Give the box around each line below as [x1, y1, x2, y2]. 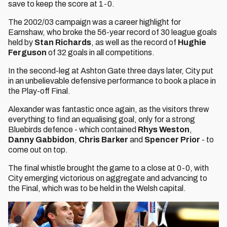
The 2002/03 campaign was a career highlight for [8, 18, 181, 26]
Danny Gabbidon [8, 135, 74, 144]
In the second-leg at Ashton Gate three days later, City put [8, 66, 213, 75]
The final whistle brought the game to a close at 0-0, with [8, 164, 209, 172]
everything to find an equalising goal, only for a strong [8, 115, 195, 124]
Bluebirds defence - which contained [8, 125, 138, 134]
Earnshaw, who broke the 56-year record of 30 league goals [8, 28, 217, 36]
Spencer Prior [144, 135, 202, 144]
